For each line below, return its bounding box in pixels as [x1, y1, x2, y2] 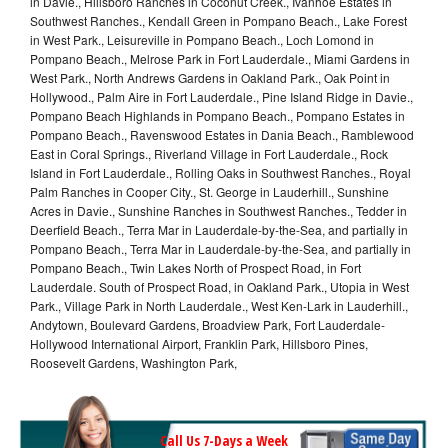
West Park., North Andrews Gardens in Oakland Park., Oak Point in [30, 68, 390, 86]
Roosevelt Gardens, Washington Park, [30, 353, 237, 371]
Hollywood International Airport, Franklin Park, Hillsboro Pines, [30, 334, 368, 352]
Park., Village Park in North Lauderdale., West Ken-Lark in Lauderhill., [30, 296, 408, 314]
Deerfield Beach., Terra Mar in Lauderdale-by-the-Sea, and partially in [30, 220, 408, 238]
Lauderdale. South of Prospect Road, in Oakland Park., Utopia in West [30, 277, 409, 295]
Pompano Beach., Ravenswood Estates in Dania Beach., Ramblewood [30, 125, 414, 143]
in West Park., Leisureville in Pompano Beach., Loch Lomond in [30, 30, 374, 48]
